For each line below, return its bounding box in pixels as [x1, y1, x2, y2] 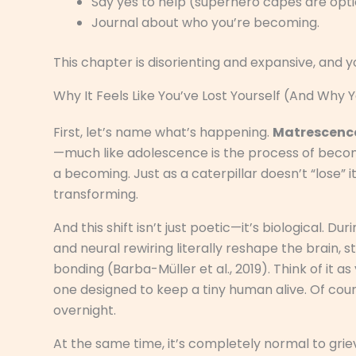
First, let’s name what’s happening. [53, 122, 273, 141]
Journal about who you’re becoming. [91, 13, 319, 32]
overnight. [53, 300, 116, 319]
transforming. [53, 184, 138, 203]
